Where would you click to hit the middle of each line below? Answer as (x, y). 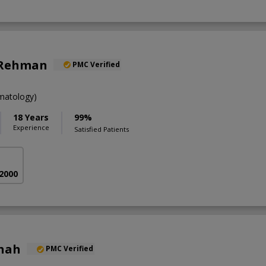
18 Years (31, 117)
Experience (31, 127)
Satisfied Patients (102, 129)
